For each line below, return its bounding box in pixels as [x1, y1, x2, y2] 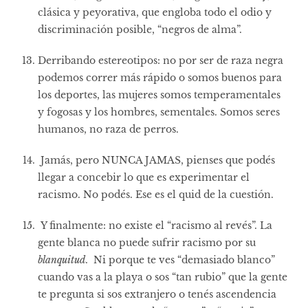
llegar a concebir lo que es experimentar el [38, 170, 250, 184]
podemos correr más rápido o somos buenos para [38, 71, 282, 84]
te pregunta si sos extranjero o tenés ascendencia [38, 287, 276, 300]
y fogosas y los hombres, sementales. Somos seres [38, 105, 280, 118]
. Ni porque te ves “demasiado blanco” [85, 253, 275, 266]
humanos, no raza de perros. [38, 122, 179, 135]
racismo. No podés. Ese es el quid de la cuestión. [38, 188, 276, 201]
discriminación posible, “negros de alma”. [38, 23, 245, 36]
